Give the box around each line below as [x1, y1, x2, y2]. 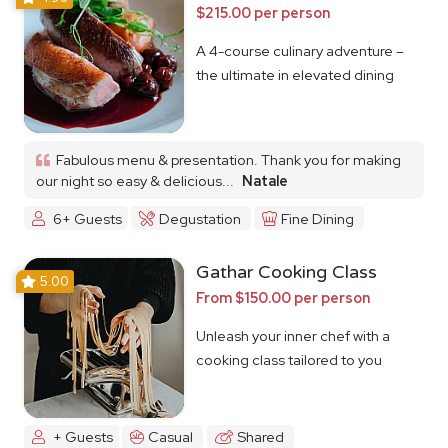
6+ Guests [52, 208, 122, 228]
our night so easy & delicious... [36, 171, 234, 191]
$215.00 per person [196, 3, 330, 23]
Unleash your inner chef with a [196, 325, 390, 345]
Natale [242, 171, 288, 191]
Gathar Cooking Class [196, 260, 377, 283]
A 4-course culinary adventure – [196, 41, 404, 61]
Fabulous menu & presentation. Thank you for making [50, 150, 402, 170]
